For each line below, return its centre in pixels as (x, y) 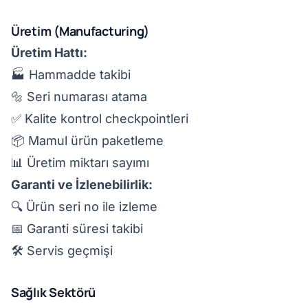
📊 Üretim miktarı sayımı (80, 163)
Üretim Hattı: (49, 53)
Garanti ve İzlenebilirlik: (82, 185)
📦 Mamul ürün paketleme (87, 141)
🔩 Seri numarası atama (79, 97)
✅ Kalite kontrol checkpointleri (100, 119)
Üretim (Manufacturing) (80, 31)
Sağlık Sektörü (54, 292)
